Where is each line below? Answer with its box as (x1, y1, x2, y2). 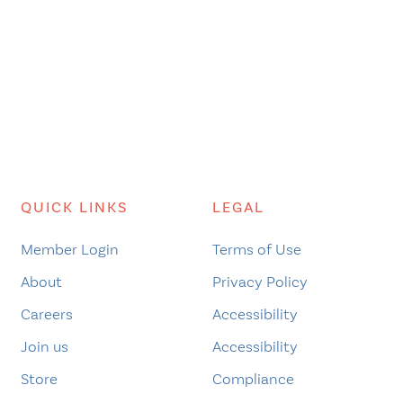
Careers (20, 304, 73, 323)
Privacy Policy (211, 272, 308, 291)
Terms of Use (211, 239, 301, 258)
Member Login (20, 239, 119, 258)
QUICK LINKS (20, 197, 128, 217)
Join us (20, 336, 68, 355)
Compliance (211, 369, 294, 388)
